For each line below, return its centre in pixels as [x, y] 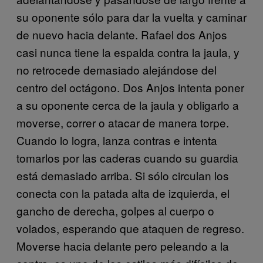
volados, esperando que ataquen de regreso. [130, 228]
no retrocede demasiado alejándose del [117, 69]
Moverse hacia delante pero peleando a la [123, 245]
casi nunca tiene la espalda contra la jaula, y [128, 52]
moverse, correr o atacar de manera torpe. [123, 122]
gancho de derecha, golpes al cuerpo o [115, 210]
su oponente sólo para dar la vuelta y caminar [131, 16]
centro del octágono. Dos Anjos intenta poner [130, 87]
